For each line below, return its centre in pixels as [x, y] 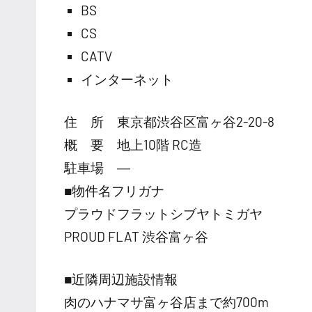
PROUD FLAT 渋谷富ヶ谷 [136, 236]
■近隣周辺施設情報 [121, 279]
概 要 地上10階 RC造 [133, 144]
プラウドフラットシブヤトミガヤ [163, 213]
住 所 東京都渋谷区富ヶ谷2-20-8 [169, 121]
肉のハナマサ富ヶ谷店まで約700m [166, 302]
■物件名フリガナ [114, 190]
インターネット [127, 79]
